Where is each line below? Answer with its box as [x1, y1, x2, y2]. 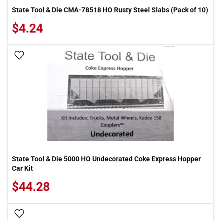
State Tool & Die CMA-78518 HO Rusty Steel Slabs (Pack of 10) [12, 6, 208, 14]
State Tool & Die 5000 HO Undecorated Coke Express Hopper [12, 155, 201, 163]
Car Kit [12, 164, 33, 172]
